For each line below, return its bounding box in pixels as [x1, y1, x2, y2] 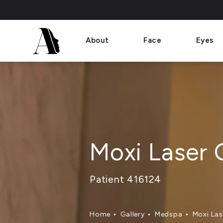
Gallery [120, 210, 145, 219]
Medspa [154, 210, 183, 219]
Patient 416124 [90, 173, 162, 185]
